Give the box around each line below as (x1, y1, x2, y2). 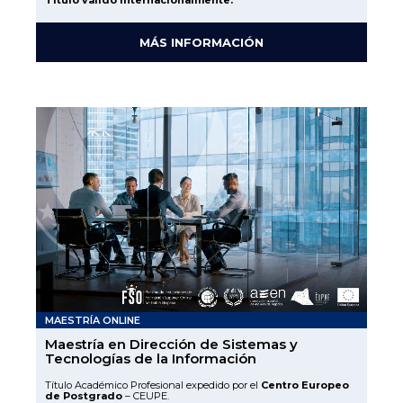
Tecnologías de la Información (45, 349, 256, 367)
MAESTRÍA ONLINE (45, 313, 140, 327)
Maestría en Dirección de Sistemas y (45, 335, 298, 353)
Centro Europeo (261, 378, 349, 391)
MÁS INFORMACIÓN (139, 35, 264, 50)
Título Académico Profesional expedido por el (45, 378, 261, 391)
